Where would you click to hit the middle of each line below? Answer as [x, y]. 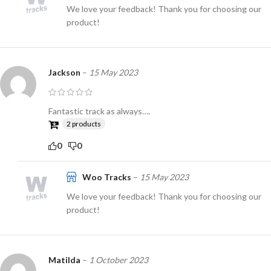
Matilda [65, 260]
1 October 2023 [119, 260]
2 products [84, 123]
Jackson [65, 72]
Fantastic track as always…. [99, 111]
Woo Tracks [107, 177]
